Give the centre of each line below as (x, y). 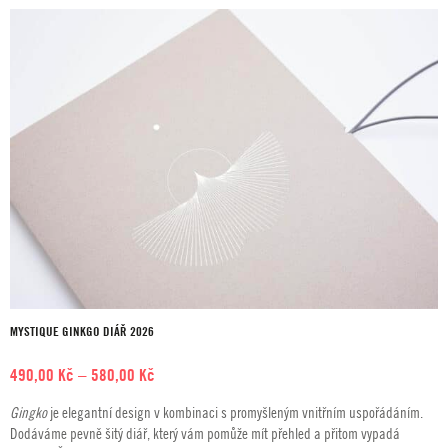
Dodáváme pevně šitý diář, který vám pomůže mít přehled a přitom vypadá (205, 433)
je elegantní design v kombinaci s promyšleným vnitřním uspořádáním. (235, 412)
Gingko (28, 412)
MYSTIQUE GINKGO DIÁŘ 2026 (82, 331)
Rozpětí (178, 374)
